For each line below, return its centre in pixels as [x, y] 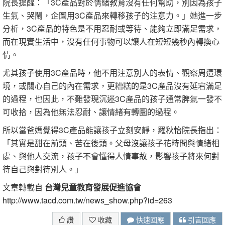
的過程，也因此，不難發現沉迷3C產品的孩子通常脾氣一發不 [112, 99]
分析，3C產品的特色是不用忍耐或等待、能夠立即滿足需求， [112, 28]
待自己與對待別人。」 [43, 169]
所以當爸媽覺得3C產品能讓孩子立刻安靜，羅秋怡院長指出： [112, 130]
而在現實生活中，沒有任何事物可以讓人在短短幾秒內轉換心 [111, 41]
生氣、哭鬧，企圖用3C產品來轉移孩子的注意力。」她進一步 [112, 15]
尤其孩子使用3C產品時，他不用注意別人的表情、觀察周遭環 [112, 73]
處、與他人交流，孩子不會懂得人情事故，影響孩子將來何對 [111, 156]
